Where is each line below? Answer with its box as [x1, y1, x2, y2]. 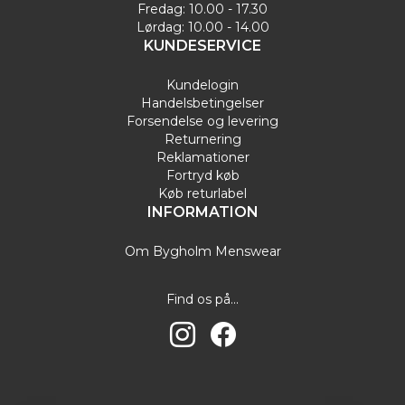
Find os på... [166, 290, 239, 307]
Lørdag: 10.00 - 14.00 [136, 18, 269, 35]
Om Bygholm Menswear [124, 242, 281, 259]
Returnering [164, 130, 241, 147]
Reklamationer [155, 148, 250, 165]
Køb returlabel [158, 184, 247, 202]
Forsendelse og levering [127, 112, 278, 129]
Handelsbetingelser [141, 94, 264, 111]
